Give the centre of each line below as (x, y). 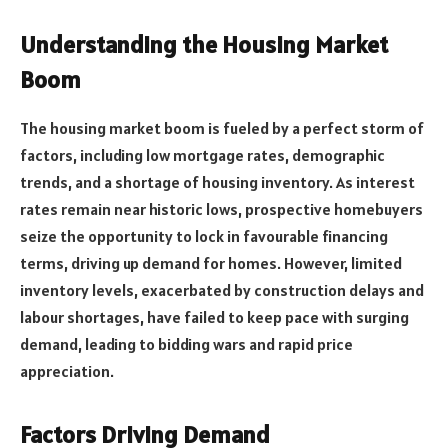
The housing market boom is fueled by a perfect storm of (222, 127)
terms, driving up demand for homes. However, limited (211, 262)
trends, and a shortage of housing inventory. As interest (217, 181)
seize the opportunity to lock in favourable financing (204, 235)
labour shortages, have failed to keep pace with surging (214, 316)
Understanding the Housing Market (204, 44)
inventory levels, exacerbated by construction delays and (222, 289)
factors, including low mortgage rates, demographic (202, 154)
